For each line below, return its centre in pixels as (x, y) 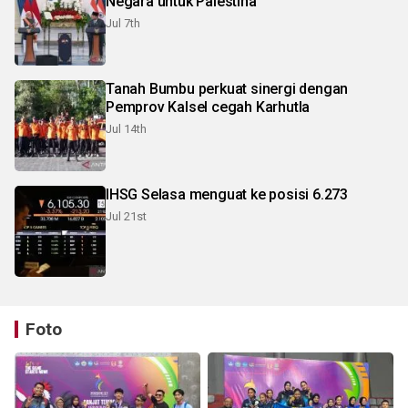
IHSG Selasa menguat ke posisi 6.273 (227, 194)
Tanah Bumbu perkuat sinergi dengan (227, 88)
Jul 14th (126, 128)
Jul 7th (123, 23)
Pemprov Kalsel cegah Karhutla (208, 107)
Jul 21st (126, 216)
